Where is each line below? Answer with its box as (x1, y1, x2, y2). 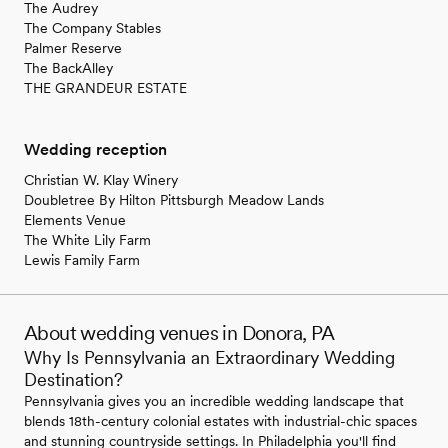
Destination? (24, 369, 123, 391)
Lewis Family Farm (24, 252, 140, 269)
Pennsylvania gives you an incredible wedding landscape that (24, 393, 404, 410)
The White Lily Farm (24, 232, 151, 249)
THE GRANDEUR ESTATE (24, 80, 187, 97)
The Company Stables (24, 20, 161, 37)
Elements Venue (24, 212, 126, 229)
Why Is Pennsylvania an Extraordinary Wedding (24, 347, 395, 369)
